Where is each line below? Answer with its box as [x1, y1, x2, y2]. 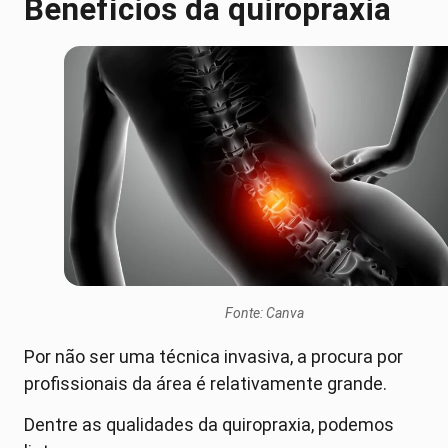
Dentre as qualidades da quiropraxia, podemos [24, 414, 394, 436]
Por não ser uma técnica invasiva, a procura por [24, 345, 403, 367]
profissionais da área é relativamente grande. [24, 372, 391, 394]
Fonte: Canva [224, 304, 304, 321]
